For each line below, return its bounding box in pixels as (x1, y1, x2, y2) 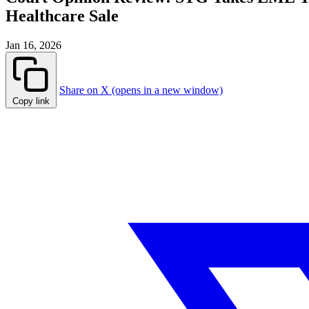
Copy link (12, 96, 50, 107)
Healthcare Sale (6, 7, 119, 26)
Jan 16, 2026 (6, 39, 61, 52)
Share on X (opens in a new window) (59, 84, 223, 97)
